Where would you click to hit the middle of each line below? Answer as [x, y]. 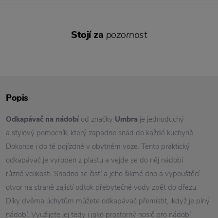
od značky [97, 119]
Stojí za [89, 35]
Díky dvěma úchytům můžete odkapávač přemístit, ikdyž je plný [108, 201]
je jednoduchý [161, 119]
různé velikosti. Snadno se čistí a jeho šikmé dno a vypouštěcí [103, 174]
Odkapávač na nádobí [42, 119]
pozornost [126, 35]
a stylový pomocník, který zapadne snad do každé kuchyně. [100, 133]
